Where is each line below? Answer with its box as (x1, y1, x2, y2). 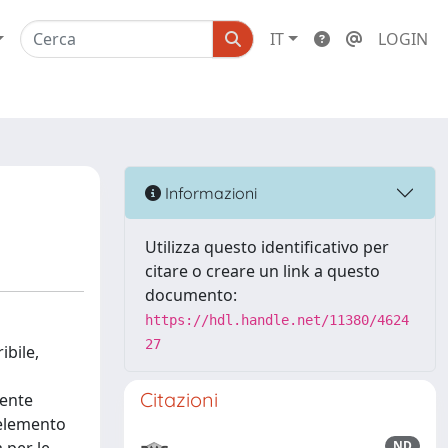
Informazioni (161, 182, 257, 203)
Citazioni (140, 387, 218, 412)
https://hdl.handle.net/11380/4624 (145, 312, 409, 328)
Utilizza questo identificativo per (145, 236, 389, 258)
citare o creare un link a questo (145, 260, 380, 282)
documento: (145, 284, 237, 306)
